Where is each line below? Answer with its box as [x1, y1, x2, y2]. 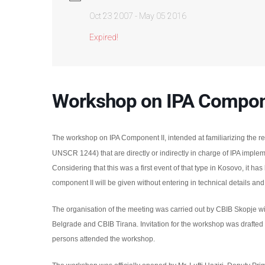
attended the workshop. [77, 235, 155, 243]
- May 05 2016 [132, 11, 186, 21]
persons [51, 235, 78, 243]
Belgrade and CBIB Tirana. [51, 220, 138, 228]
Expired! [89, 33, 118, 42]
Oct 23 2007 [89, 11, 133, 21]
